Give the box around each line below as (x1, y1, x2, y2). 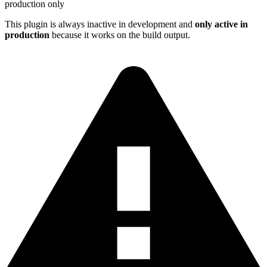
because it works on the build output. (49, 29, 190, 40)
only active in (195, 18, 248, 29)
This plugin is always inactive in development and (5, 18, 195, 29)
